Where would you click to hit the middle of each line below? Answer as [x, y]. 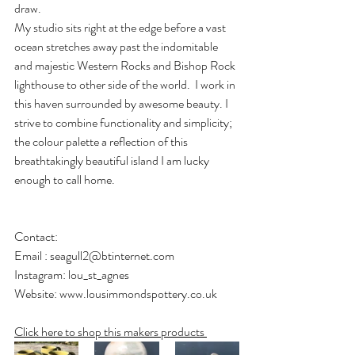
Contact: [37, 236]
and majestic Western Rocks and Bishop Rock [126, 65]
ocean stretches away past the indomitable [117, 46]
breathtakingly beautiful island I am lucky [113, 160]
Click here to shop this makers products [111, 331]
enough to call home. [65, 179]
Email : [32, 255]
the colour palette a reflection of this [102, 141]
